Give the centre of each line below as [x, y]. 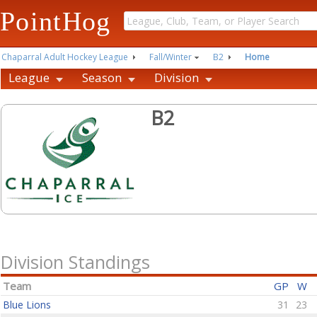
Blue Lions [27, 305]
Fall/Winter [171, 57]
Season [102, 77]
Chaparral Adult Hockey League [65, 57]
